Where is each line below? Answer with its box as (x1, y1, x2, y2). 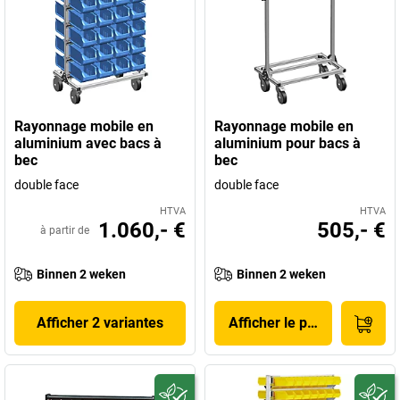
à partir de (40, 224, 89, 237)
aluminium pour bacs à (214, 135, 361, 152)
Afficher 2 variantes (37, 314, 163, 331)
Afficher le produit (229, 314, 345, 331)
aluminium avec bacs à (14, 135, 162, 152)
